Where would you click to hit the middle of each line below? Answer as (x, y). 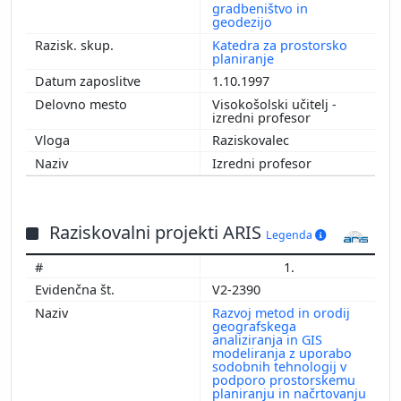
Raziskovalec (252, 141)
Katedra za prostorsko (280, 45)
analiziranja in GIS (267, 339)
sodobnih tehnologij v (279, 366)
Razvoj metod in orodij (281, 312)
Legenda (290, 235)
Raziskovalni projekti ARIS (158, 232)
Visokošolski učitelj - (274, 104)
